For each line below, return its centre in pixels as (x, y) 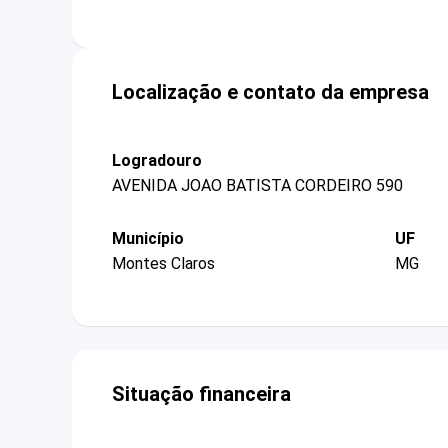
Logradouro (157, 160)
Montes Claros (163, 264)
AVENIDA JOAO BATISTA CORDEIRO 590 (257, 185)
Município (148, 238)
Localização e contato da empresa (270, 91)
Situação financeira (201, 394)
